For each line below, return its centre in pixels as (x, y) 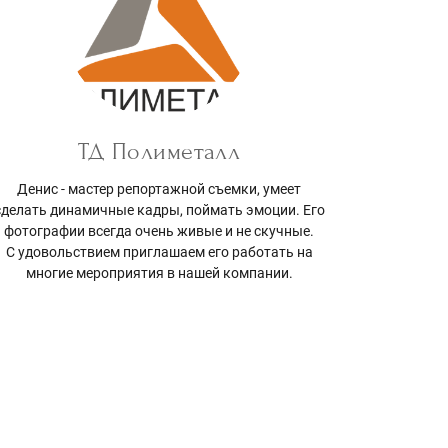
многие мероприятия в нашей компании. (159, 273)
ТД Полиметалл (159, 152)
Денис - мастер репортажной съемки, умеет (159, 189)
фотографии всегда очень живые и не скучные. (159, 231)
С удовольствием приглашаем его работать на (159, 252)
